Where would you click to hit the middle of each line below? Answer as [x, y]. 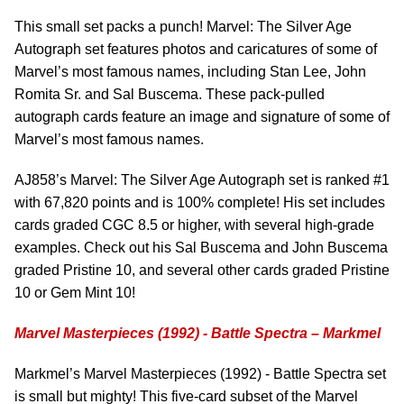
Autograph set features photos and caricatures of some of [196, 49]
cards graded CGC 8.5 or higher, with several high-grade [194, 225]
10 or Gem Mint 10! [75, 293]
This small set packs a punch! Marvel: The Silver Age [183, 27]
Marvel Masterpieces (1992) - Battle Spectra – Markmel [197, 333]
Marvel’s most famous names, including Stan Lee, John [190, 72]
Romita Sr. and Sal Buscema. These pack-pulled [170, 94]
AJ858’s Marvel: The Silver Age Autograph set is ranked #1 [202, 180]
